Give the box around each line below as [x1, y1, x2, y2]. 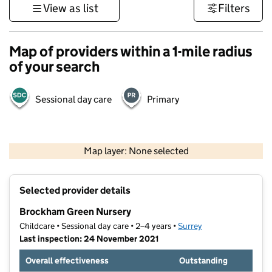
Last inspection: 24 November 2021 [19, 233, 158, 245]
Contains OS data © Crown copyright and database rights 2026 [101, 156, 260, 165]
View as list [42, 1, 98, 15]
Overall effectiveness [25, 255, 109, 267]
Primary [147, 93, 179, 105]
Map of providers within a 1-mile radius [9, 42, 253, 60]
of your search [9, 58, 100, 75]
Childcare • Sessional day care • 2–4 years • [19, 220, 178, 232]
